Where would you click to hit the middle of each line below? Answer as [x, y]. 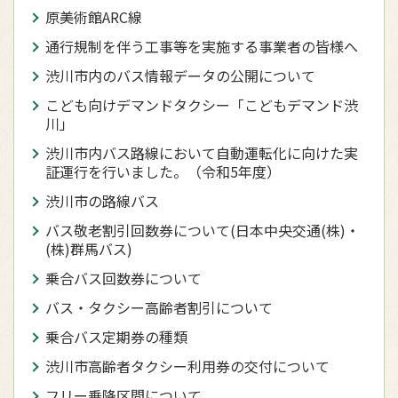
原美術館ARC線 [94, 17]
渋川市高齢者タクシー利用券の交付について [187, 366]
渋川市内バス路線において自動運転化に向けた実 [202, 153]
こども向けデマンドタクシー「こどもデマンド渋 [202, 105]
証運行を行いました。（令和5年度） [163, 172]
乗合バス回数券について [123, 279]
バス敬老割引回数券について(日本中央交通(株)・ [203, 231]
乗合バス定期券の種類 [116, 337]
